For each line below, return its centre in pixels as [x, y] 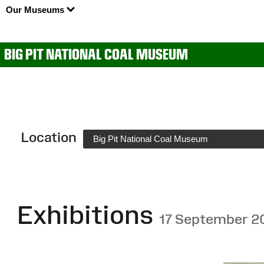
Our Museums [36, 10]
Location [49, 137]
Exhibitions [88, 214]
